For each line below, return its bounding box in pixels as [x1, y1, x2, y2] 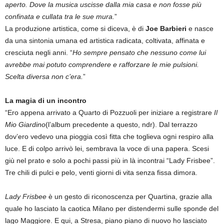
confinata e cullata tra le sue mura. [5, 12, 114, 20]
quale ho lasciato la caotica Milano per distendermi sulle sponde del [5, 204, 218, 212]
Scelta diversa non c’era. [5, 72, 83, 80]
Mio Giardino [5, 120, 45, 128]
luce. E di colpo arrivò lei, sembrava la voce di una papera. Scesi [5, 144, 209, 152]
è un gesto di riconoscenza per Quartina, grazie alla [46, 192, 212, 200]
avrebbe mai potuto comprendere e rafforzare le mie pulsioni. [5, 60, 199, 68]
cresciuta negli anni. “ [5, 48, 72, 56]
